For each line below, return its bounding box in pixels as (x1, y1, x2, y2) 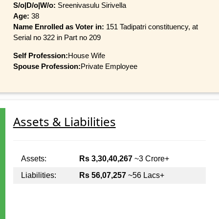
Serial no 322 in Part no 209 (13, 33, 101, 42)
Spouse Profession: (13, 62, 81, 70)
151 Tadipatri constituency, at (106, 22, 198, 31)
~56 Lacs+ (126, 171, 164, 180)
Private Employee (80, 62, 137, 70)
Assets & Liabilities (13, 113, 116, 130)
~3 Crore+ (132, 154, 169, 163)
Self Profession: (13, 51, 68, 60)
